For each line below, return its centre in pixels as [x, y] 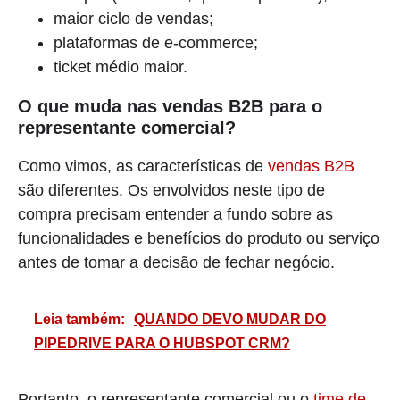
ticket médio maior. [121, 67]
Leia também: [79, 319]
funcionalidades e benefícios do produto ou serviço [199, 238]
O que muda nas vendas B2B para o [170, 106]
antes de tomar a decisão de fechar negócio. [176, 262]
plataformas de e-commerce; [156, 42]
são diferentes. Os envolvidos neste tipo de [171, 190]
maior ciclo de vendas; [133, 18]
